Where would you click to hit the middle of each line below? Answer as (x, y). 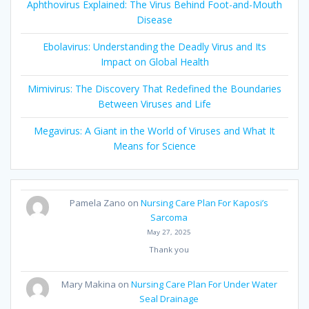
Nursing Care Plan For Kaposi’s (205, 203)
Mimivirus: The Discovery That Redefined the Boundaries (154, 89)
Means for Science (154, 146)
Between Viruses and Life (154, 104)
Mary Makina (88, 285)
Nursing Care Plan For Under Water (204, 285)
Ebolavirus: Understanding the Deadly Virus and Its (154, 47)
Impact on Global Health (154, 62)
